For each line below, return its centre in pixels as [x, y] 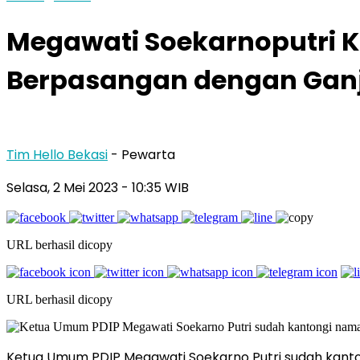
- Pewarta [143, 154]
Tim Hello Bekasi [57, 154]
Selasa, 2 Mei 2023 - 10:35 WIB [98, 187]
